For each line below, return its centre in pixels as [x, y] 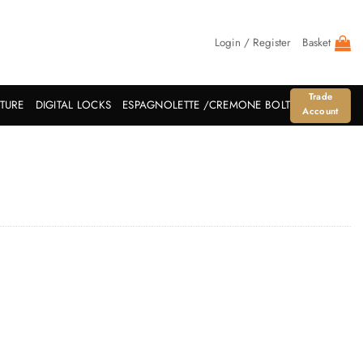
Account [320, 111]
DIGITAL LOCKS [73, 105]
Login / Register [253, 42]
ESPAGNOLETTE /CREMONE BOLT [207, 105]
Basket [316, 42]
